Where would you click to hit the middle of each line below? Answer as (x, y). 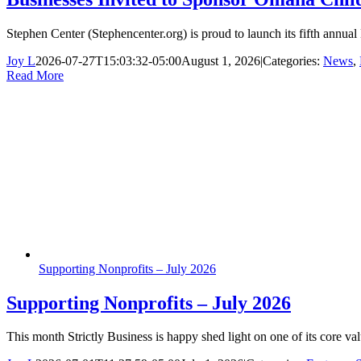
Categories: (293, 60)
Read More (35, 75)
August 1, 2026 (221, 60)
